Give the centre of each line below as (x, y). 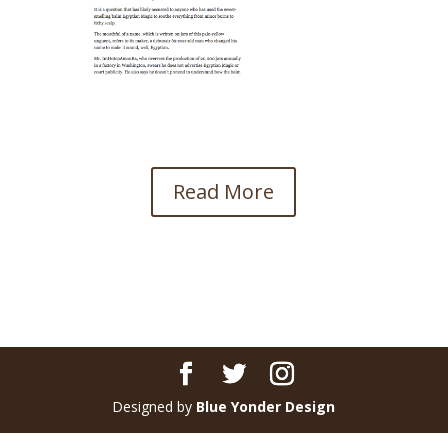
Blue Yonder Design (266, 406)
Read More (224, 191)
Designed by (154, 406)
